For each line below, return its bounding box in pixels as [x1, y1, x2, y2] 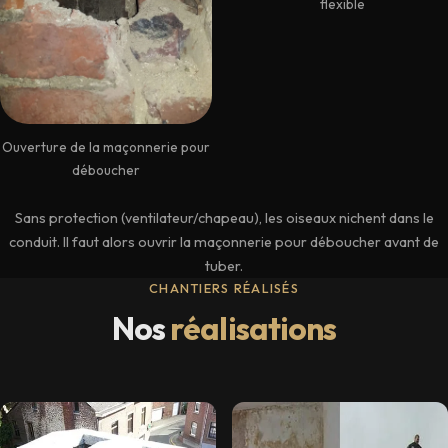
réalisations [170, 307, 336, 348]
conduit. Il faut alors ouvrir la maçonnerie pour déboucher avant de [9, 232, 439, 251]
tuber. [205, 256, 243, 275]
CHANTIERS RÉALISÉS [148, 279, 300, 296]
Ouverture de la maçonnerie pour [2, 137, 210, 156]
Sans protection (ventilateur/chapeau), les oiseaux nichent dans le [14, 208, 434, 227]
